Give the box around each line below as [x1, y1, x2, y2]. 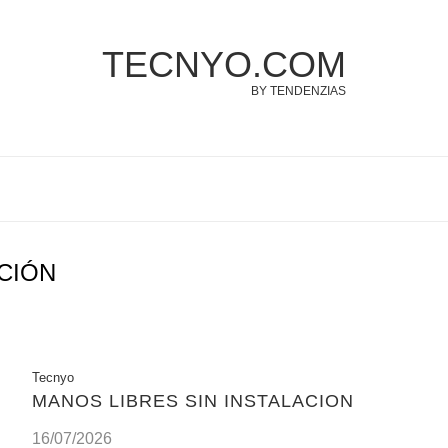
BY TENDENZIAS [251, 84, 346, 98]
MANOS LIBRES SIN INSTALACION [31, 390, 354, 411]
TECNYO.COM [102, 44, 346, 85]
